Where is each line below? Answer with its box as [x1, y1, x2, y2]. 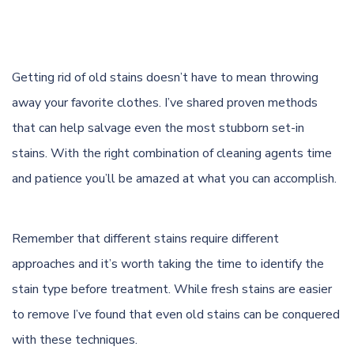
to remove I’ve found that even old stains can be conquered [12, 306, 340, 323]
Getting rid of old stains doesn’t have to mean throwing [12, 69, 318, 86]
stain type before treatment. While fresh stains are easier [12, 281, 332, 298]
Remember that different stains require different [12, 230, 279, 247]
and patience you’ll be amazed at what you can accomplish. [12, 170, 337, 187]
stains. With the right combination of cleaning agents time [12, 145, 332, 162]
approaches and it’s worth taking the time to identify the [12, 255, 324, 273]
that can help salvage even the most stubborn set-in [12, 119, 304, 137]
